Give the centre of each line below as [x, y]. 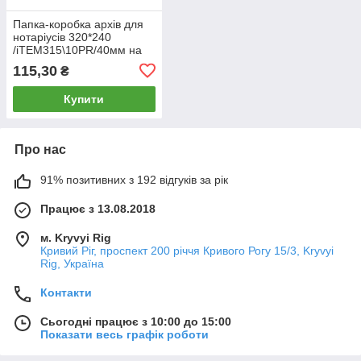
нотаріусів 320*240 [62, 37]
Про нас [40, 149]
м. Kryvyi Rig [76, 237]
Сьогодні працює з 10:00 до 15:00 [136, 321]
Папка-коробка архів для [78, 24]
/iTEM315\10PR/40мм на [77, 50]
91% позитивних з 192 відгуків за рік [134, 179]
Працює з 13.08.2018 [98, 208]
